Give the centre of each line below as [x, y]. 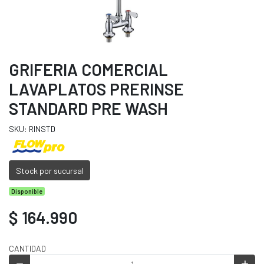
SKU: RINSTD [32, 129]
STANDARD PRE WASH [88, 109]
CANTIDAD [27, 248]
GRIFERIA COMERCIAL [88, 70]
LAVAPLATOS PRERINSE [96, 89]
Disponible [27, 191]
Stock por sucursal [49, 170]
